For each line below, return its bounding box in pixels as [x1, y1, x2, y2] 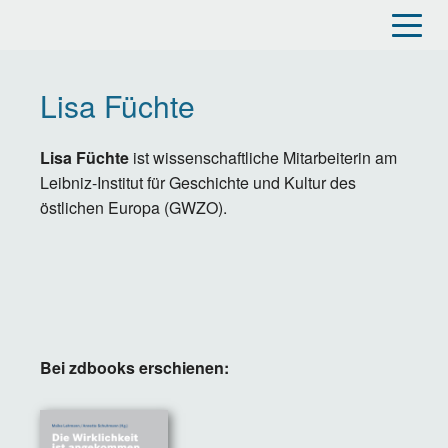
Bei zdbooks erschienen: [40, 356, 229, 379]
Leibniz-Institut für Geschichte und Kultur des [40, 171, 356, 194]
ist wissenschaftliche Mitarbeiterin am [129, 146, 397, 169]
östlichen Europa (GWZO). [40, 196, 227, 219]
